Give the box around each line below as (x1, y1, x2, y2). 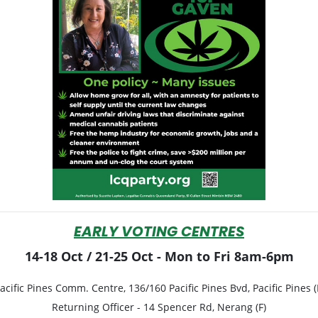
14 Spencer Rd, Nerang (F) (143, 300, 266, 314)
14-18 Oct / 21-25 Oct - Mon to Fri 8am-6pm (24, 247, 294, 265)
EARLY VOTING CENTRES (74, 225, 244, 240)
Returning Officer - (52, 300, 143, 314)
